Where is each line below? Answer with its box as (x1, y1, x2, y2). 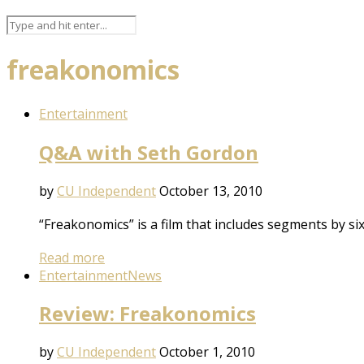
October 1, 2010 (159, 343, 255, 362)
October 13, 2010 (159, 181, 262, 200)
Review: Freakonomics (39, 300, 256, 327)
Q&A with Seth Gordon (39, 138, 258, 166)
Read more (39, 248, 105, 266)
